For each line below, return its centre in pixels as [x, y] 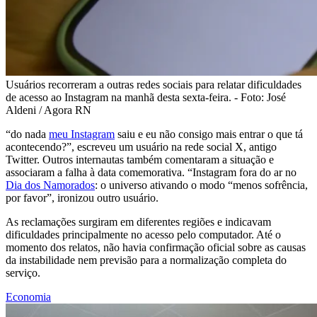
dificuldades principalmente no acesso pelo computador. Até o [143, 234]
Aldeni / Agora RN [48, 110]
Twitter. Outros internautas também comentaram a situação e [140, 159]
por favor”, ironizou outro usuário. [82, 197]
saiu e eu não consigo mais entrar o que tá [209, 134]
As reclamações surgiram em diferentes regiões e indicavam [138, 221]
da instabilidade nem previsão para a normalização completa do [146, 260]
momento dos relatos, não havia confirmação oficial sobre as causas [156, 247]
